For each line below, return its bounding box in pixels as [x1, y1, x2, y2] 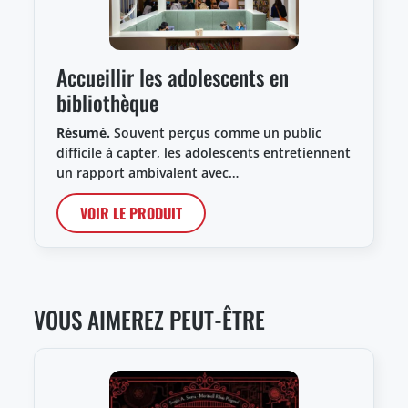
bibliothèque [56, 86, 158, 118]
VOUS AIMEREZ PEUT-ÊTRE [34, 301, 265, 336]
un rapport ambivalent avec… [56, 163, 239, 181]
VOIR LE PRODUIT [80, 201, 182, 224]
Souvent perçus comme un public [110, 123, 321, 141]
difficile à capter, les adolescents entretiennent [56, 143, 351, 161]
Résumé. [56, 123, 110, 141]
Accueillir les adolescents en [56, 60, 289, 93]
